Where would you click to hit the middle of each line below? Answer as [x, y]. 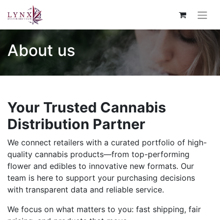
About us [41, 50]
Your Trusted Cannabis [87, 107]
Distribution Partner [76, 124]
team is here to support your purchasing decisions [101, 178]
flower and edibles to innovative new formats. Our [101, 166]
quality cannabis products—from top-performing [98, 154]
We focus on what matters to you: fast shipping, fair [104, 209]
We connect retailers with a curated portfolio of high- [107, 142]
